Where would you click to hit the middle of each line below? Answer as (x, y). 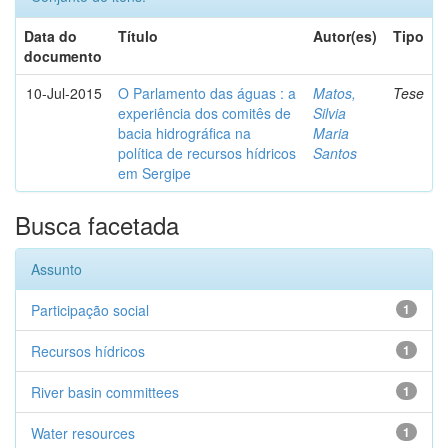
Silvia (329, 113)
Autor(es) (345, 36)
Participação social (90, 310)
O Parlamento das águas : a (207, 93)
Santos (335, 153)
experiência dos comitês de (204, 113)
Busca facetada (97, 224)
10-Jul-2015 (64, 93)
